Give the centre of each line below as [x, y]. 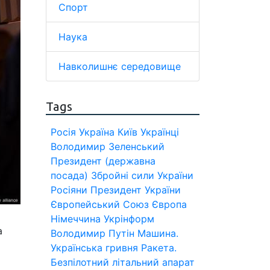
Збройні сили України [142, 175]
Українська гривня [94, 248]
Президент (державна [103, 161]
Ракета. [159, 248]
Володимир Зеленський [108, 146]
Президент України [136, 190]
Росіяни [69, 190]
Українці [160, 132]
